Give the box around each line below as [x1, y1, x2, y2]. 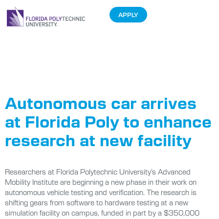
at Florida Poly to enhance [5, 110, 212, 131]
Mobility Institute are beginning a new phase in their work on [5, 177, 197, 186]
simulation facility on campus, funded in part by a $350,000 [5, 208, 199, 217]
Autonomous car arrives [5, 92, 197, 112]
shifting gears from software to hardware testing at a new [5, 198, 188, 207]
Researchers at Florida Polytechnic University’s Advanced [5, 167, 191, 176]
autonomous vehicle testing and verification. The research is [5, 188, 197, 197]
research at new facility [5, 129, 192, 150]
